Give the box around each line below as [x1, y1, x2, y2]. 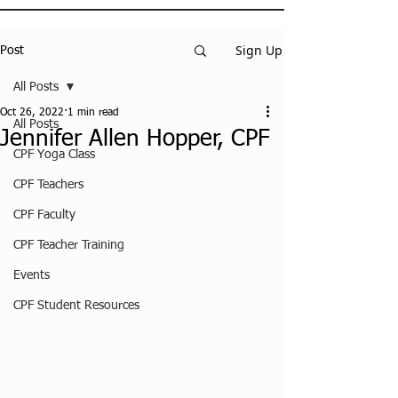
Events [13, 269, 50, 282]
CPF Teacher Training [13, 239, 124, 251]
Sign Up [235, 42, 283, 59]
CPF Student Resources [13, 299, 139, 312]
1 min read [68, 107, 119, 118]
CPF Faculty [13, 209, 76, 221]
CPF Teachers [13, 179, 84, 191]
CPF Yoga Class [13, 148, 95, 161]
